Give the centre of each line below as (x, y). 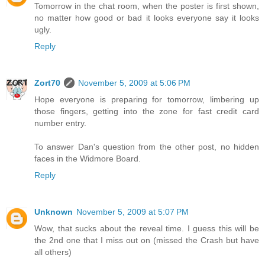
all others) (53, 252)
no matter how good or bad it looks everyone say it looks (147, 18)
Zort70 (47, 83)
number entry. (60, 123)
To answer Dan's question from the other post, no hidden (147, 147)
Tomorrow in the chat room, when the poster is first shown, (147, 6)
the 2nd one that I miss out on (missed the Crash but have (147, 240)
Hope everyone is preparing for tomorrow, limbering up (147, 100)
